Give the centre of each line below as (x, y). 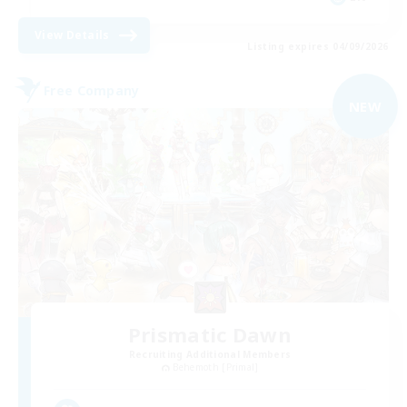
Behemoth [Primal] (215, 367)
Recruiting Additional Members (210, 354)
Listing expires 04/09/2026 (318, 47)
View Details (72, 35)
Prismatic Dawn (210, 334)
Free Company (92, 90)
